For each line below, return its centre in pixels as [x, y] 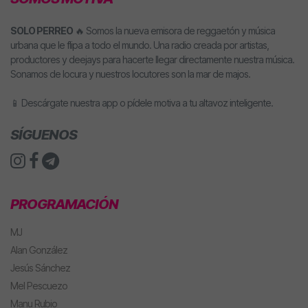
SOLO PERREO [42, 30]
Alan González [39, 250]
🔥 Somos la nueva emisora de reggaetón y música [174, 30]
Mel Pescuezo [39, 285]
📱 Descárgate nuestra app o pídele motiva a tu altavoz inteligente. [142, 102]
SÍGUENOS [44, 134]
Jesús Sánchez [40, 267]
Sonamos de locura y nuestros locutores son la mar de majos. [130, 74]
